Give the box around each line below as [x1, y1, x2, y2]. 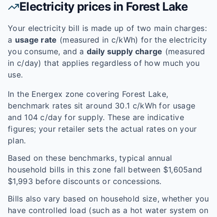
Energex [31, 89, 63, 99]
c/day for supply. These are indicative [38, 112, 184, 122]
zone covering [62, 89, 122, 99]
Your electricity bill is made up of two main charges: [8, 23, 207, 33]
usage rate [15, 35, 57, 45]
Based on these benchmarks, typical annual [8, 153, 172, 163]
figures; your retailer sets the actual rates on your [8, 124, 197, 134]
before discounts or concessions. [32, 176, 162, 186]
